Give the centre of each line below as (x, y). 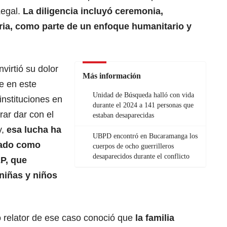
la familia (154, 218)
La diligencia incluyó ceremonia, (92, 11)
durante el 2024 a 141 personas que (143, 105)
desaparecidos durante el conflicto (141, 157)
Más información (112, 76)
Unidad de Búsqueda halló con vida (143, 95)
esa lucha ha (34, 130)
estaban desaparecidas (123, 116)
